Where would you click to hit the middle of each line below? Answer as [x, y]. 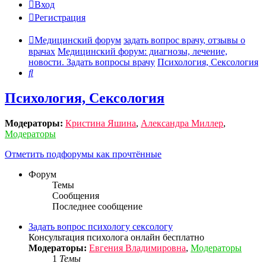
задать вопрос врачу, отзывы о [184, 40]
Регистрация [60, 18]
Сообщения [76, 196]
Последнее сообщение [97, 207]
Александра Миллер [182, 123]
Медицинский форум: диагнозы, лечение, [142, 52]
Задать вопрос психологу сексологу [101, 227]
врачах [42, 52]
